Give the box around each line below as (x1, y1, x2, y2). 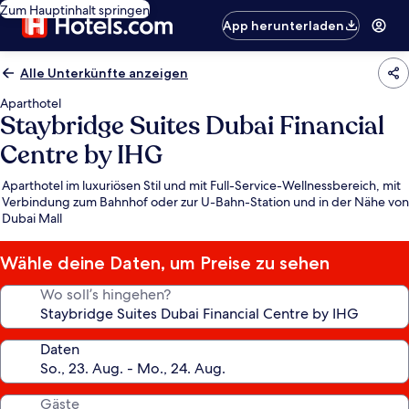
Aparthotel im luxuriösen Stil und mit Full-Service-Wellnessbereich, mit (2, 177, 401, 194)
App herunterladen (223, 17, 345, 34)
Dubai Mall (2, 210, 62, 226)
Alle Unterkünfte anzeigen (20, 65, 188, 81)
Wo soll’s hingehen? (40, 285, 171, 304)
